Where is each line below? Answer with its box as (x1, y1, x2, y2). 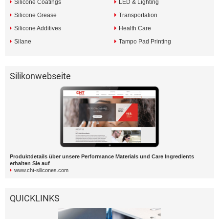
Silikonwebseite (10, 70, 71, 81)
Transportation (119, 11, 157, 19)
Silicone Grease (14, 11, 57, 19)
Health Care (119, 24, 151, 32)
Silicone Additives (14, 24, 61, 32)
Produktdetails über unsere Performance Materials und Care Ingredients (10, 153, 194, 159)
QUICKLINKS (10, 193, 60, 203)
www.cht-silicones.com (14, 167, 68, 173)
